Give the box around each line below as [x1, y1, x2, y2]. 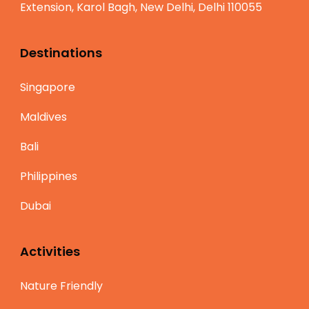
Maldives [20, 108, 67, 125]
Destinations [20, 43, 102, 61]
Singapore [20, 79, 75, 95]
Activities [20, 242, 80, 260]
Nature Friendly [20, 277, 103, 294]
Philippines [20, 168, 77, 184]
